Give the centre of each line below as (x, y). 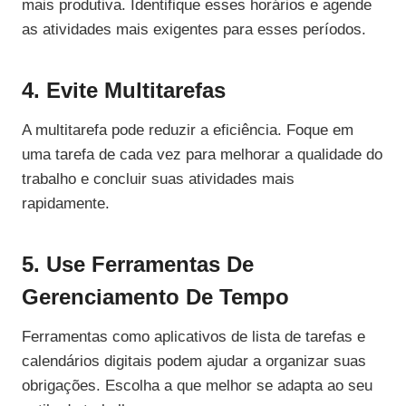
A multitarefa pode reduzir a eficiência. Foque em (188, 130)
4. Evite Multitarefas (124, 91)
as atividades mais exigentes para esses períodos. (194, 30)
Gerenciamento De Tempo (155, 297)
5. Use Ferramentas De (138, 265)
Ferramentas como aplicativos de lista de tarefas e (193, 337)
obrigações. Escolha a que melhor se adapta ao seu (197, 386)
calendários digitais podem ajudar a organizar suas (194, 362)
